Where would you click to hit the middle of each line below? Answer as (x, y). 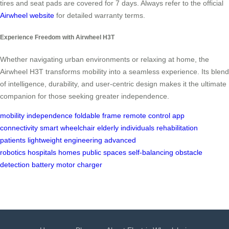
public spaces (104, 153)
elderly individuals (126, 128)
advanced (120, 140)
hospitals (42, 153)
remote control (147, 116)
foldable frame (98, 116)
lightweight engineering (65, 140)
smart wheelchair (67, 128)
